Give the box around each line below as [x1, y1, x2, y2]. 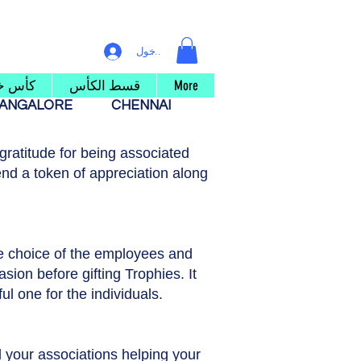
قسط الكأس [68, 77, 140, 94]
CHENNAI [108, 98, 177, 114]
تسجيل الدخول [135, 45, 201, 57]
